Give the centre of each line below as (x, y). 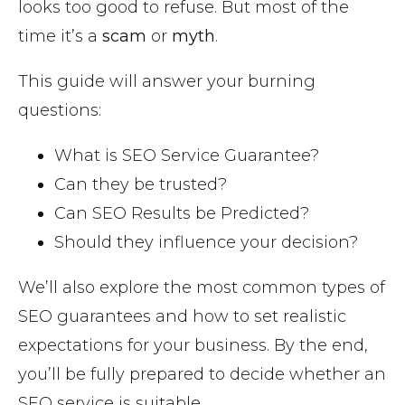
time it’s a (60, 37)
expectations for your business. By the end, (193, 346)
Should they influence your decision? (208, 243)
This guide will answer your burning (167, 82)
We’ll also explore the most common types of (202, 288)
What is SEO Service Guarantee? (189, 156)
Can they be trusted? (141, 185)
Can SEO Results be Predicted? (184, 214)
